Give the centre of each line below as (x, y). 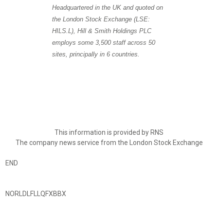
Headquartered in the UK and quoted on (107, 8)
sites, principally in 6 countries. (96, 54)
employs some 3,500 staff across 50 (103, 43)
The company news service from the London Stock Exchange (109, 143)
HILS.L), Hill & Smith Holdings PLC (101, 31)
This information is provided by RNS (109, 132)
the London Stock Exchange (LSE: (101, 19)
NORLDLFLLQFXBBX (36, 194)
